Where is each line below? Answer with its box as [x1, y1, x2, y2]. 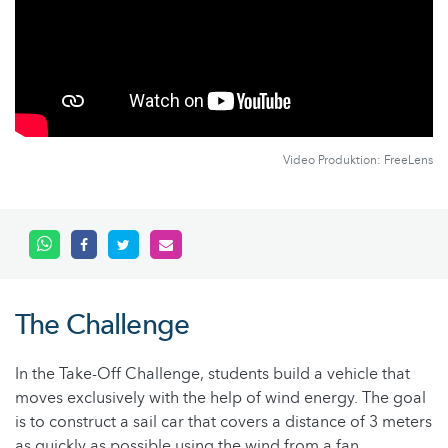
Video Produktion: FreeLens [283, 152, 433, 169]
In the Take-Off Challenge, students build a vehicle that [15, 363, 410, 386]
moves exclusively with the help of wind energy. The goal [15, 387, 426, 410]
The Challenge [15, 306, 190, 345]
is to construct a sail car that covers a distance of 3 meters [15, 411, 432, 434]
